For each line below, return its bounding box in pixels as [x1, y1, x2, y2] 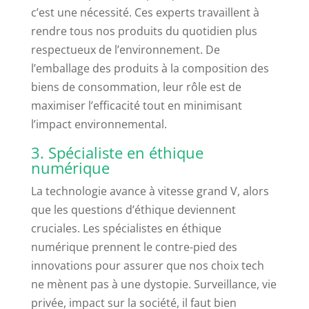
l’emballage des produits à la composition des [30, 61, 269, 77]
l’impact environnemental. [30, 117, 167, 132]
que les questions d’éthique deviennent [30, 202, 236, 218]
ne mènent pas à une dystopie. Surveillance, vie [30, 277, 277, 292]
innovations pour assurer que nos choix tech [30, 258, 264, 274]
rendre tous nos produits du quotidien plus [30, 23, 257, 39]
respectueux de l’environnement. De [30, 42, 220, 58]
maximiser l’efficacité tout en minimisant [30, 98, 242, 114]
